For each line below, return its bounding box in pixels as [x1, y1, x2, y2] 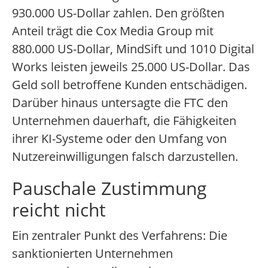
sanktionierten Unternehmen [12, 245, 173, 262]
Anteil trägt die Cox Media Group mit [12, 23, 214, 39]
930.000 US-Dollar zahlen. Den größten [12, 5, 224, 22]
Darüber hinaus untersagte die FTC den [12, 95, 228, 111]
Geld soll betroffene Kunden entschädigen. [12, 77, 247, 93]
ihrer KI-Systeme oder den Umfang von [12, 130, 227, 147]
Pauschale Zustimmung [12, 176, 206, 201]
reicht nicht [12, 197, 106, 223]
